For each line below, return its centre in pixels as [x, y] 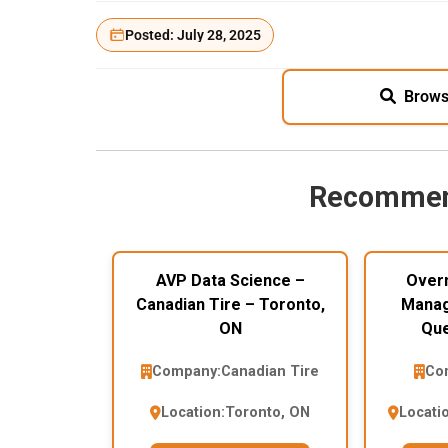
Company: [186, 372]
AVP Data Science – [230, 281]
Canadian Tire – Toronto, [230, 305]
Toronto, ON [267, 413]
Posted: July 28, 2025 [193, 35]
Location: [193, 413]
